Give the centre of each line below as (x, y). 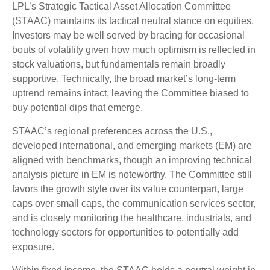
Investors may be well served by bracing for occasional (128, 35)
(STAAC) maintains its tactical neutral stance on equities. (133, 20)
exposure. (33, 246)
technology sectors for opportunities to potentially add (125, 232)
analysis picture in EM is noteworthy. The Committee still (132, 174)
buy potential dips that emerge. (77, 107)
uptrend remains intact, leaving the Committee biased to (130, 93)
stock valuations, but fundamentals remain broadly (119, 64)
